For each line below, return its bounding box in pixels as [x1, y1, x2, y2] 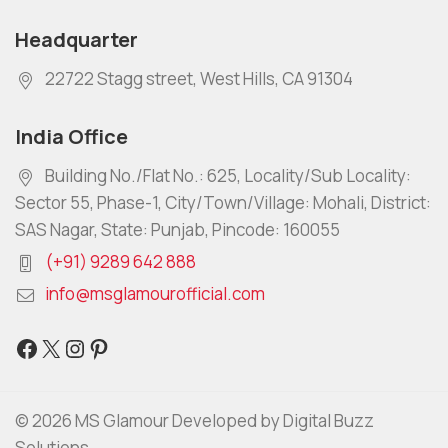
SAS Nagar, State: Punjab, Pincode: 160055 [15, 218, 340, 242]
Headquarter [15, 26, 138, 54]
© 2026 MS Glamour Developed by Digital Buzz [15, 409, 374, 433]
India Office [15, 123, 128, 151]
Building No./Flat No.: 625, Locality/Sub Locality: [45, 164, 411, 188]
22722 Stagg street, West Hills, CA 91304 [45, 67, 353, 91]
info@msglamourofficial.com [45, 282, 265, 306]
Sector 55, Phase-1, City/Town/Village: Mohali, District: [15, 191, 431, 215]
